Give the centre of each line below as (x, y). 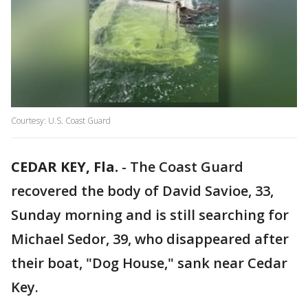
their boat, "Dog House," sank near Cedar (149, 263)
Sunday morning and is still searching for (150, 215)
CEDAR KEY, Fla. (65, 167)
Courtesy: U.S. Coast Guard (61, 121)
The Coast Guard (187, 167)
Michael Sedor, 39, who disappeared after (150, 239)
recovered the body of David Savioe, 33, (142, 191)
